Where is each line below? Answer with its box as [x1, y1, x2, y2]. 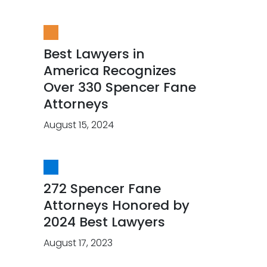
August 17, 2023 [44, 236, 113, 250]
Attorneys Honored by [44, 196, 190, 215]
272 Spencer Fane [44, 179, 161, 198]
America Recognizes [44, 61, 176, 80]
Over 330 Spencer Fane [44, 78, 196, 97]
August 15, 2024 [44, 118, 114, 132]
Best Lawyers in [44, 45, 145, 64]
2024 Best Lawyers [44, 213, 165, 232]
